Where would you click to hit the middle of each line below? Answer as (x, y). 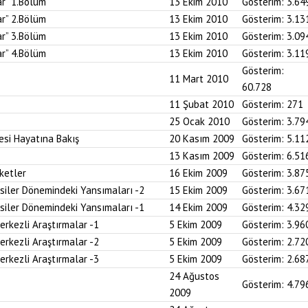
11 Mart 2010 (199, 79)
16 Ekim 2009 (198, 173)
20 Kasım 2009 (202, 139)
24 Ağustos (194, 276)
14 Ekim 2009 (198, 207)
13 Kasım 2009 (202, 156)
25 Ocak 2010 (199, 121)
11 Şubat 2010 (201, 104)
